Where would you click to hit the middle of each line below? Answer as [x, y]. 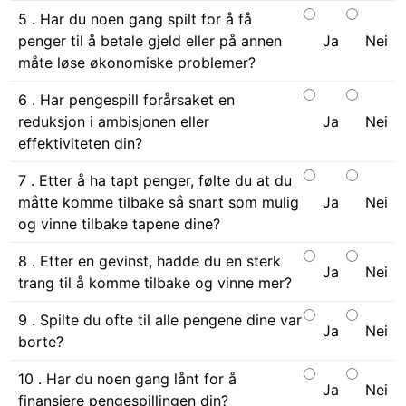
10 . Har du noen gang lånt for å [127, 378]
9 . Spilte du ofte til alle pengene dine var [160, 319]
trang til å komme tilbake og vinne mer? [155, 282]
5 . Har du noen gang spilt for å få [135, 19]
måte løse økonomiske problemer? [137, 62]
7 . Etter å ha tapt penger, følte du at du [155, 180]
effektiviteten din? [80, 143]
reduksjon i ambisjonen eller [114, 121]
